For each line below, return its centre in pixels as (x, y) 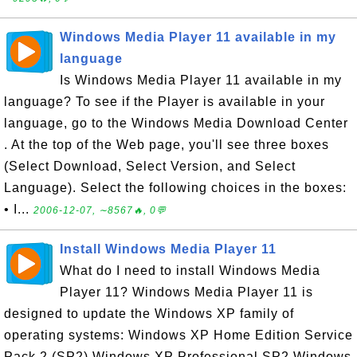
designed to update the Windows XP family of (149, 314)
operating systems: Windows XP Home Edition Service (178, 335)
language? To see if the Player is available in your (165, 102)
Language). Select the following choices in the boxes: (175, 188)
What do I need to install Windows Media (190, 271)
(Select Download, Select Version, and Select (150, 166)
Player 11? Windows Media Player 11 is (186, 292)
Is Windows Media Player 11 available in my (201, 80)
